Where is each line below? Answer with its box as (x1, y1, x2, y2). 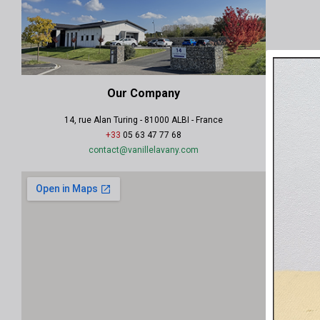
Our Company (107, 86, 181, 101)
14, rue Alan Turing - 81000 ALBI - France (64, 115, 224, 126)
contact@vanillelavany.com (89, 145, 199, 156)
